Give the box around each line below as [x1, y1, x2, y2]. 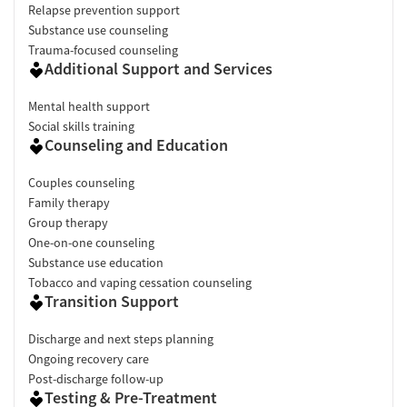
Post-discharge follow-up [28, 370, 164, 387]
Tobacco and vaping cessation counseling [28, 273, 252, 291]
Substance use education [28, 253, 164, 271]
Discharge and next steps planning [28, 330, 213, 347]
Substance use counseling [28, 21, 168, 38]
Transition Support [45, 290, 179, 312]
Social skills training [28, 117, 134, 134]
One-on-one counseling [28, 233, 154, 251]
